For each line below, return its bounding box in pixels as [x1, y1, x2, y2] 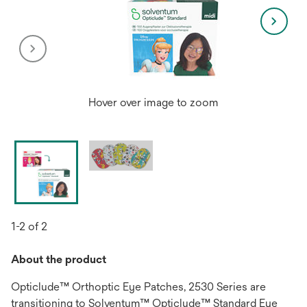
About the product [11, 253, 106, 266]
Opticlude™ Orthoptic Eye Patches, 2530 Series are [11, 280, 266, 293]
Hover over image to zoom [88, 96, 219, 109]
